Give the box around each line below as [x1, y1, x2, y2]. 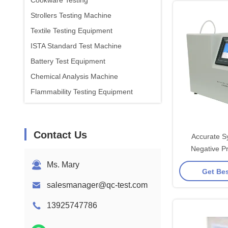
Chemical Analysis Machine [31, 72, 118, 80]
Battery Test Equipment [31, 57, 105, 65]
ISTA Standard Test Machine [31, 42, 122, 50]
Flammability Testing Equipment [31, 88, 133, 96]
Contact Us [34, 129, 87, 140]
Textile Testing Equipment [31, 26, 112, 35]
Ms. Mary [47, 160, 79, 169]
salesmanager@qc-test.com [47, 181, 148, 189]
